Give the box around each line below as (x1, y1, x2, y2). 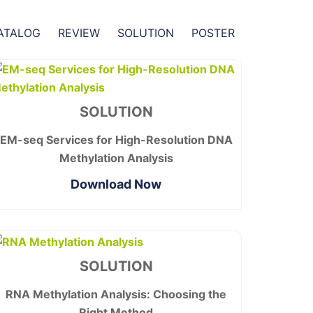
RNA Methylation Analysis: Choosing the (6, 286, 226, 301)
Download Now (71, 177, 161, 191)
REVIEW (58, 26, 100, 40)
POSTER (191, 26, 235, 40)
